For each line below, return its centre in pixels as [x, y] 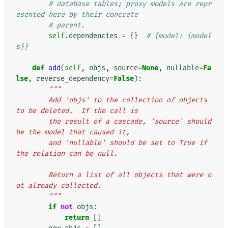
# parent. [67, 25]
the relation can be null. [67, 154]
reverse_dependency [73, 79]
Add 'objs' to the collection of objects [32, 100]
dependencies [93, 36]
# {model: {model [179, 36]
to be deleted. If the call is [77, 111]
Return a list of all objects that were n [32, 175]
